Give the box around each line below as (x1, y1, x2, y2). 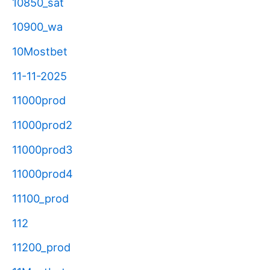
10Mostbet (12, 45, 67, 58)
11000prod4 (12, 167, 73, 181)
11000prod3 (12, 142, 73, 156)
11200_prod (12, 240, 71, 254)
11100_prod (12, 192, 69, 206)
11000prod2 (12, 118, 72, 132)
